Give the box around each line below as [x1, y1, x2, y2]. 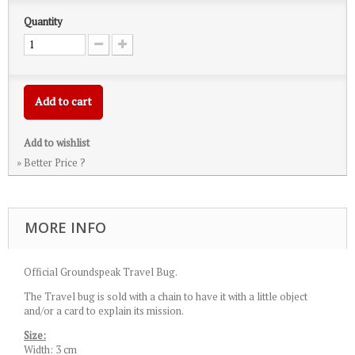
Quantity [24, 14, 63, 29]
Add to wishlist [24, 136, 90, 150]
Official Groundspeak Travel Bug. [24, 265, 177, 279]
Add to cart [35, 94, 92, 109]
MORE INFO [25, 218, 106, 237]
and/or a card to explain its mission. [24, 303, 184, 318]
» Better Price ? [17, 155, 86, 170]
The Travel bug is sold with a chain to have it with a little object [24, 289, 307, 303]
